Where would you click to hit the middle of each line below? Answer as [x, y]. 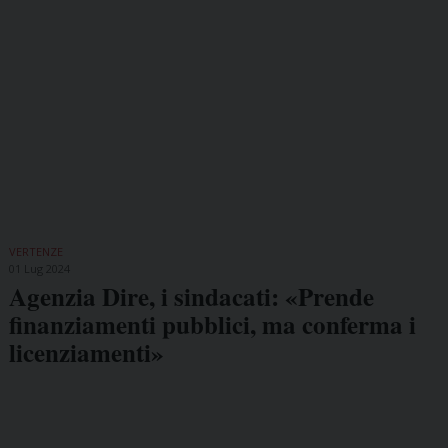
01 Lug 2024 [39, 269]
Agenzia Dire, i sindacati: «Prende [191, 297]
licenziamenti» [86, 353]
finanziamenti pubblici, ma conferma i [212, 325]
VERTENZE [35, 252]
